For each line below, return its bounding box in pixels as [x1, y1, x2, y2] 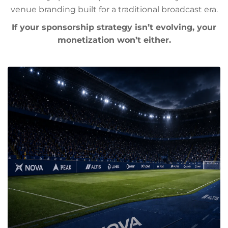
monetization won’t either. [57, 35, 171, 45]
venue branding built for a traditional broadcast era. [10, 5, 218, 14]
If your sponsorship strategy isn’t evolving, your [12, 22, 216, 32]
